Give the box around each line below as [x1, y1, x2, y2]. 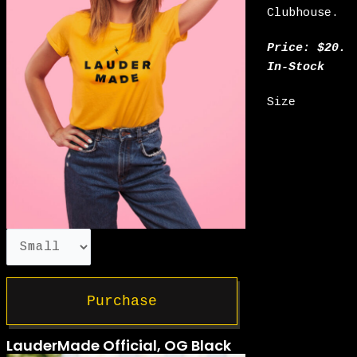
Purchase [87, 292, 158, 309]
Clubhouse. [267, 6, 339, 20]
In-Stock [267, 60, 325, 74]
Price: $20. [267, 41, 347, 55]
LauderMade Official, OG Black [6, 335, 232, 355]
